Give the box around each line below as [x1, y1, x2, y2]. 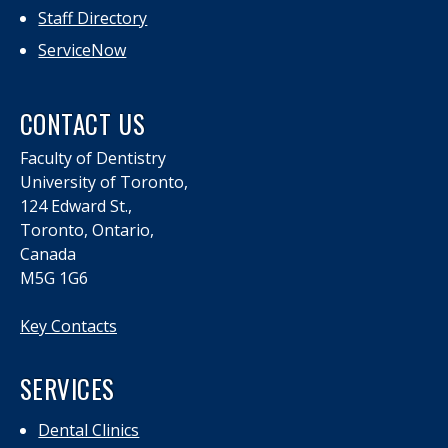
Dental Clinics [38, 418, 140, 441]
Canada [20, 242, 76, 265]
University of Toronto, [20, 170, 188, 193]
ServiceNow [38, 38, 127, 61]
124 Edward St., [20, 194, 132, 217]
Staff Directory [38, 6, 148, 29]
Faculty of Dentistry [20, 146, 166, 169]
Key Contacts [20, 314, 117, 337]
